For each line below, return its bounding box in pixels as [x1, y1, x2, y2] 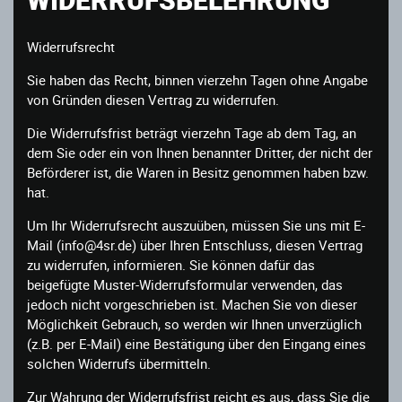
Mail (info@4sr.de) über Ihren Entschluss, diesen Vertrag [27, 235, 363, 254]
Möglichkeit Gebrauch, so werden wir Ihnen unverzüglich [27, 314, 362, 333]
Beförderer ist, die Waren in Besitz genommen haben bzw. [27, 162, 369, 181]
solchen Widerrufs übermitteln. [27, 354, 211, 372]
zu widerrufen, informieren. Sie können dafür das [27, 255, 315, 274]
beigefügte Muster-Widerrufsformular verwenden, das [27, 275, 343, 293]
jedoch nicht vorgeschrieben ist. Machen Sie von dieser [27, 294, 357, 313]
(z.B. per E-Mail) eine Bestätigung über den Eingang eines [27, 334, 366, 353]
